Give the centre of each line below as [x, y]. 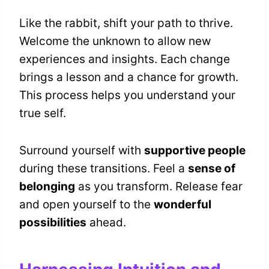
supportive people [195, 151]
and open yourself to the [86, 205]
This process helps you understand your [127, 95]
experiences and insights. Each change [125, 59]
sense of [212, 169]
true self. [43, 113]
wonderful [183, 205]
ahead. [106, 223]
